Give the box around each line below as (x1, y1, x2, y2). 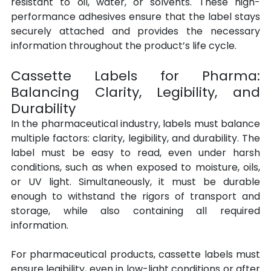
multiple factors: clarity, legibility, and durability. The (11, 131, 260, 146)
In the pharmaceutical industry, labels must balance (11, 117, 260, 131)
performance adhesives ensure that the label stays (11, 10, 260, 24)
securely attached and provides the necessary (11, 24, 260, 39)
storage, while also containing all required (11, 204, 260, 218)
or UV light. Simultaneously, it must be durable (11, 175, 260, 189)
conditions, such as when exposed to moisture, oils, (11, 160, 260, 175)
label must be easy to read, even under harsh (11, 146, 260, 160)
